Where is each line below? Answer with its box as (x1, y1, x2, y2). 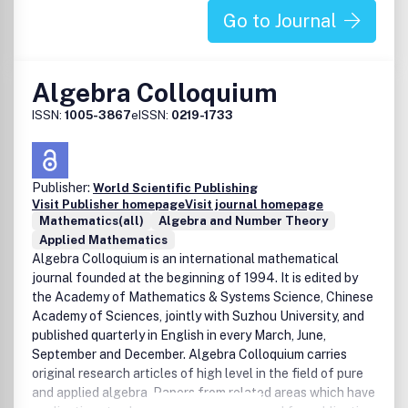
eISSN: (131, 108, 171, 122)
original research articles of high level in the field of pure (32, 366, 363, 381)
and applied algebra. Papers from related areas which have (32, 385, 375, 400)
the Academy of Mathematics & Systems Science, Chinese (32, 290, 373, 304)
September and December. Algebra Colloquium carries (32, 347, 347, 362)
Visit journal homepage (185, 198, 323, 211)
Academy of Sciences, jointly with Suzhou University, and (32, 309, 364, 323)
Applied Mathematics (39, 233, 168, 247)
